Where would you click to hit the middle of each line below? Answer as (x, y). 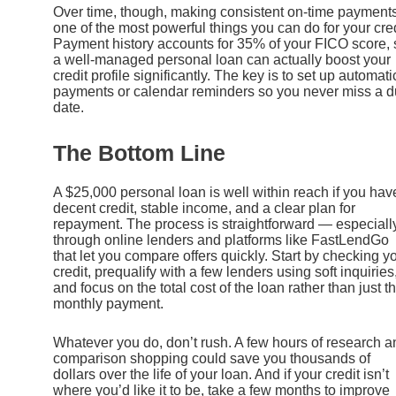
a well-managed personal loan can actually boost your (222, 60)
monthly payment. (108, 304)
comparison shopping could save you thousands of (212, 358)
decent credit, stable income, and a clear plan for (204, 208)
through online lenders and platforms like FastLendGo (221, 240)
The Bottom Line (139, 153)
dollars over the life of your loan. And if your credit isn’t (221, 374)
